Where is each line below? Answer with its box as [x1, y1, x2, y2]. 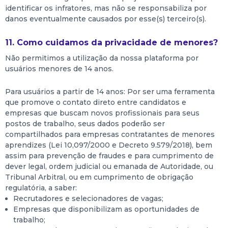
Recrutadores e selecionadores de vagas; [13, 194, 163, 203]
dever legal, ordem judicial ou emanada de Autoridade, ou [5, 162, 213, 171]
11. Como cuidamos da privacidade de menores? [5, 38, 218, 47]
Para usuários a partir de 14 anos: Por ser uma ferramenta [5, 87, 215, 96]
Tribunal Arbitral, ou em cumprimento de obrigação [5, 173, 193, 182]
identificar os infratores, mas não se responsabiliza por [5, 4, 207, 13]
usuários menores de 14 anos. [5, 64, 113, 73]
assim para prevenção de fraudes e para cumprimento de [5, 151, 214, 160]
